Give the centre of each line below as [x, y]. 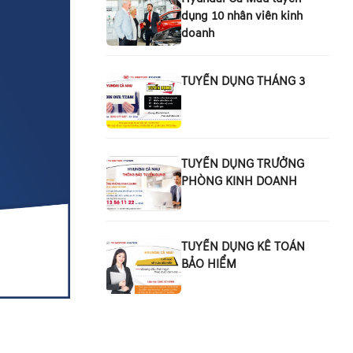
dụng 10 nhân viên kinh [242, 16]
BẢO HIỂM [208, 264]
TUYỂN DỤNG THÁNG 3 [243, 82]
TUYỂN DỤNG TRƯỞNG [242, 164]
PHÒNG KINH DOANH [239, 182]
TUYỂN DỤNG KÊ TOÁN [243, 247]
